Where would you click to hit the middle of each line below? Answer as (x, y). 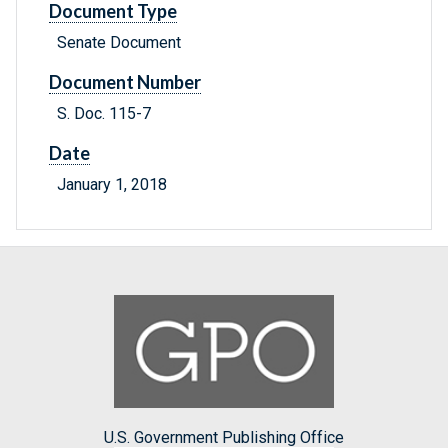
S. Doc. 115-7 (104, 114)
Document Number (125, 82)
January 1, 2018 (112, 185)
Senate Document (119, 43)
